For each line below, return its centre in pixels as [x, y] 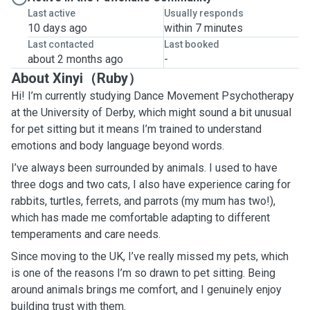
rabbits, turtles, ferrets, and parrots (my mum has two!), [143, 201]
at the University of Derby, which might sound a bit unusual [151, 112]
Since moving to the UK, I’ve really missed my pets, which [150, 256]
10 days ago [57, 28]
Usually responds [203, 13]
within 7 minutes [203, 28]
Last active [52, 13]
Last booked [191, 44]
